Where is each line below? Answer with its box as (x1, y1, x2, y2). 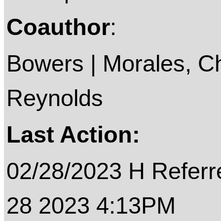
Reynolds (6, 85, 103, 111)
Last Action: (6, 121, 140, 148)
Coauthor (6, 14, 110, 40)
